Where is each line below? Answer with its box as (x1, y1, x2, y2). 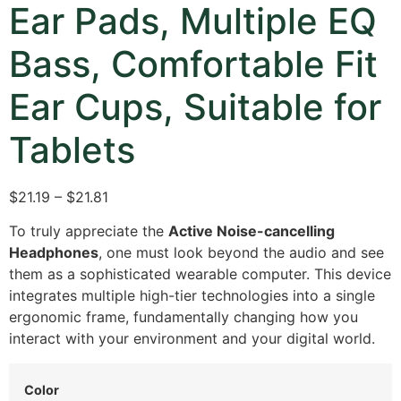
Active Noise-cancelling (168, 222, 335, 241)
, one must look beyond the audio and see (98, 243, 384, 262)
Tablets (9, 127, 135, 172)
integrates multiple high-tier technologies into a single (9, 286, 375, 305)
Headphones (9, 243, 98, 262)
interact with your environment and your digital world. (9, 329, 375, 348)
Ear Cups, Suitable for (9, 84, 381, 129)
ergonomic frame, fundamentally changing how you (9, 308, 358, 327)
